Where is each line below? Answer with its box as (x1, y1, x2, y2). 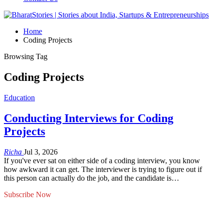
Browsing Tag (4, 52, 47, 61)
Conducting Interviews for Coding (4, 111, 173, 124)
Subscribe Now (4, 190, 51, 199)
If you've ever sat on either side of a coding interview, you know (4, 156, 200, 165)
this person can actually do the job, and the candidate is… (4, 173, 179, 182)
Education (4, 93, 35, 102)
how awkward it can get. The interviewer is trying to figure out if (4, 165, 202, 173)
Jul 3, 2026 (24, 147, 58, 156)
